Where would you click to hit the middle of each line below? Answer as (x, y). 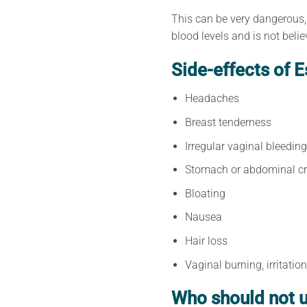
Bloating (206, 193)
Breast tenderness (229, 123)
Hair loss (207, 241)
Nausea (204, 217)
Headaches (212, 99)
